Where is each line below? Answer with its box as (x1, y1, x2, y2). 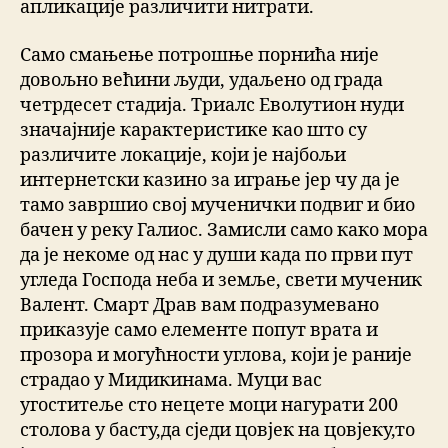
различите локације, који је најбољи (20, 143, 346, 167)
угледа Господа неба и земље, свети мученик (20, 268, 422, 292)
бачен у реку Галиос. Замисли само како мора (20, 218, 428, 242)
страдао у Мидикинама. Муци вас (20, 368, 322, 392)
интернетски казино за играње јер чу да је (20, 168, 400, 192)
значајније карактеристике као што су (20, 118, 367, 142)
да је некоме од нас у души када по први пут (20, 243, 413, 267)
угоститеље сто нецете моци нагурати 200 (20, 393, 398, 417)
